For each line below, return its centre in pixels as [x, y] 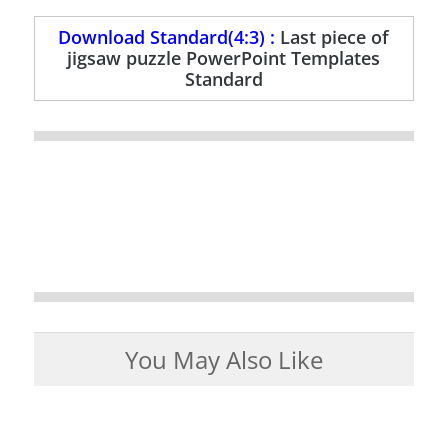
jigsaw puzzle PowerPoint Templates [224, 58]
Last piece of [335, 37]
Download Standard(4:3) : [169, 37]
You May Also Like [223, 360]
